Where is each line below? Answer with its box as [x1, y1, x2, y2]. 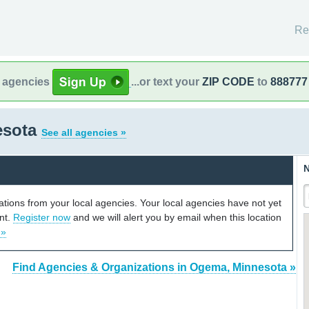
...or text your [131, 75, 202, 88]
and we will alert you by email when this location [70, 211, 281, 223]
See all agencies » [41, 127, 126, 138]
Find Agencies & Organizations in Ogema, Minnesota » [12, 261, 296, 274]
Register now [13, 211, 70, 223]
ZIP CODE [202, 75, 255, 88]
